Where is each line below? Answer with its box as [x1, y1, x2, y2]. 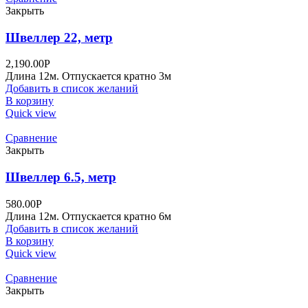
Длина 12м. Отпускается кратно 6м [5, 210, 171, 222]
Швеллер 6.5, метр [5, 170, 116, 185]
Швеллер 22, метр [5, 30, 113, 45]
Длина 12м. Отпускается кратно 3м [5, 70, 171, 82]
